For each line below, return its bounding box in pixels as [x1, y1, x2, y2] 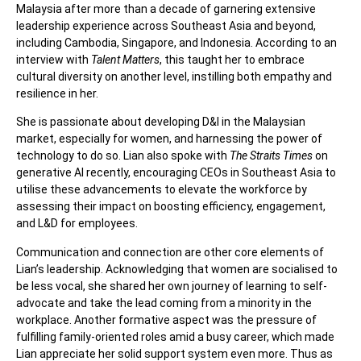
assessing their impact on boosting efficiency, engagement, [16, 200, 326, 214]
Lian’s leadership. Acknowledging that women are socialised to [16, 262, 338, 276]
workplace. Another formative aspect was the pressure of [16, 313, 317, 326]
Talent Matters [91, 52, 160, 66]
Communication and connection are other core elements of [16, 245, 324, 259]
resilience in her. [16, 86, 101, 100]
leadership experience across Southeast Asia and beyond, [16, 19, 316, 32]
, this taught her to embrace [160, 52, 305, 66]
